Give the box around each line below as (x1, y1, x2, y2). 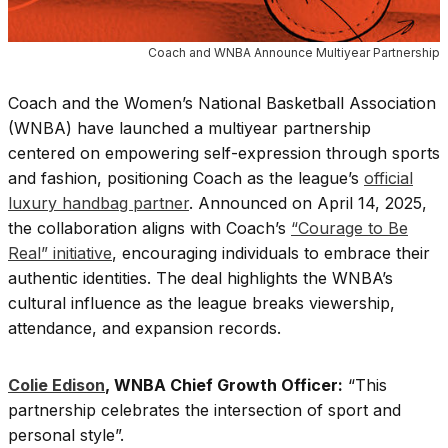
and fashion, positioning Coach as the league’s (8, 167, 364, 188)
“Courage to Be (291, 217, 408, 238)
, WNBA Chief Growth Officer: (105, 374, 343, 395)
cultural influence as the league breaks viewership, (8, 292, 395, 313)
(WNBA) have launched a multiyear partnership (8, 117, 371, 138)
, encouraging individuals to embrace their (112, 242, 430, 263)
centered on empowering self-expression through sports (8, 142, 440, 163)
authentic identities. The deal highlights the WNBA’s (8, 267, 393, 288)
